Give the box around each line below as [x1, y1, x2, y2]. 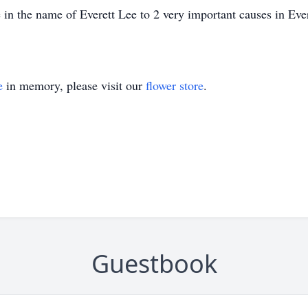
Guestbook [91, 247, 217, 280]
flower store [146, 77, 203, 93]
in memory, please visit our [3, 77, 146, 93]
